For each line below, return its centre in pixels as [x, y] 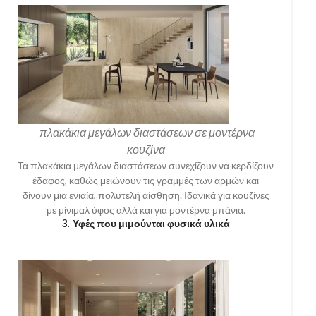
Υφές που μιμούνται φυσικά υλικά [151, 224]
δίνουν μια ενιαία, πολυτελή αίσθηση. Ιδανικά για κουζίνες [146, 195]
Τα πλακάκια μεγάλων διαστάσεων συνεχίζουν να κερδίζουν [146, 166]
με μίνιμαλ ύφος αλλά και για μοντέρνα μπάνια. [146, 210]
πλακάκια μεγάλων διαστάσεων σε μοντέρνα [147, 133]
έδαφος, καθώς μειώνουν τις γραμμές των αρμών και [146, 181]
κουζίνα [146, 150]
